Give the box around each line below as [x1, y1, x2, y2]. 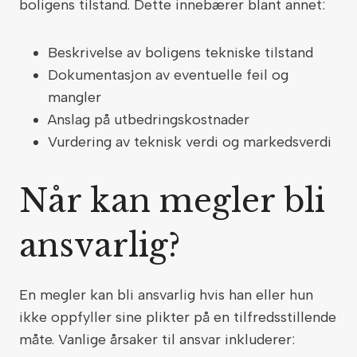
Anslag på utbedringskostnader [48, 111, 253, 128]
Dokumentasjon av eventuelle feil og [48, 66, 288, 84]
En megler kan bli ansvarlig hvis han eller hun [19, 286, 313, 304]
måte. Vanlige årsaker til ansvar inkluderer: [19, 331, 299, 348]
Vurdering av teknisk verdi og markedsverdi [48, 133, 335, 151]
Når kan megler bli [19, 181, 325, 221]
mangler [48, 88, 105, 106]
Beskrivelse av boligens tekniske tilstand [48, 44, 317, 61]
